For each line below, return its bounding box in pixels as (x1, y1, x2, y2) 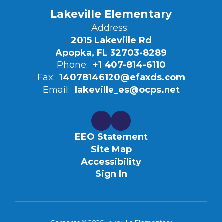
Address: (91, 22, 129, 33)
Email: (42, 84, 70, 95)
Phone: (56, 59, 88, 70)
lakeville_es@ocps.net (74, 84, 180, 95)
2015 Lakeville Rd (70, 35, 152, 46)
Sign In (95, 168, 127, 179)
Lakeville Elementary (50, 7, 172, 21)
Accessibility (81, 156, 141, 167)
